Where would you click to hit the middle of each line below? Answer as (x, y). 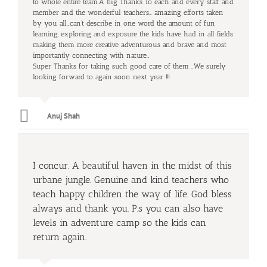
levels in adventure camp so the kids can (119, 223)
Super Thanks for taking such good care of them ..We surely (129, 66)
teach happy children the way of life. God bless (132, 194)
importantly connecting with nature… (91, 56)
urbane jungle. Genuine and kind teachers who (131, 180)
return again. (60, 237)
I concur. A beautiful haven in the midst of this (132, 166)
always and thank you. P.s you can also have (128, 209)
